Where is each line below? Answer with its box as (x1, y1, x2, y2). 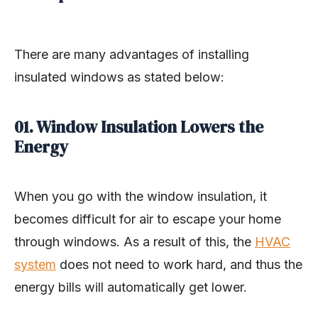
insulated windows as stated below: (14, 70, 224, 85)
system (14, 257, 56, 273)
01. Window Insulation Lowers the (14, 116, 263, 139)
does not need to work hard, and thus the (56, 257, 302, 273)
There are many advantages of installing (14, 47, 249, 62)
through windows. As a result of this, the (14, 234, 255, 250)
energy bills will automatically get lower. (14, 280, 247, 295)
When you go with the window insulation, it (14, 189, 267, 204)
